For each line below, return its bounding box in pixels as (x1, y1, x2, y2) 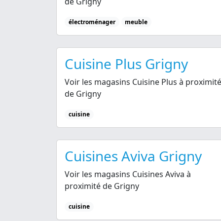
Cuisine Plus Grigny (65, 54, 188, 73)
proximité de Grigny (65, 181, 139, 191)
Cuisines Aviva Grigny (65, 147, 202, 165)
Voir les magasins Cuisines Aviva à (65, 169, 191, 180)
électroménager (68, 17, 115, 26)
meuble (125, 17, 148, 26)
